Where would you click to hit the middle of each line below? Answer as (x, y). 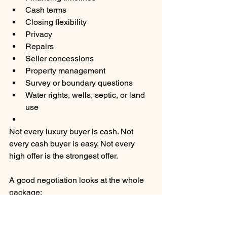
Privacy (39, 34)
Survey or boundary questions (79, 83)
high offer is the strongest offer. (64, 156)
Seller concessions (60, 59)
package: (26, 193)
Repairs (40, 47)
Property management (65, 71)
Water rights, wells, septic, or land (86, 95)
